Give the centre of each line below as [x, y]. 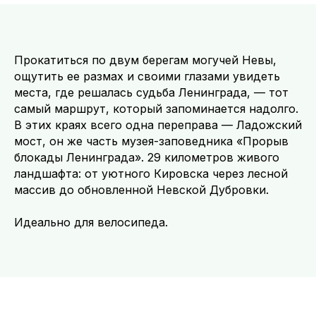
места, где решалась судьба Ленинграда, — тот [151, 92]
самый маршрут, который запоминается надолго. [156, 109]
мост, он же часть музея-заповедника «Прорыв [151, 141]
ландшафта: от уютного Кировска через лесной [151, 174]
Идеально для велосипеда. [91, 222]
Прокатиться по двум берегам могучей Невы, [145, 60]
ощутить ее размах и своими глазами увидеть [147, 76]
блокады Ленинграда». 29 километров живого [147, 157]
